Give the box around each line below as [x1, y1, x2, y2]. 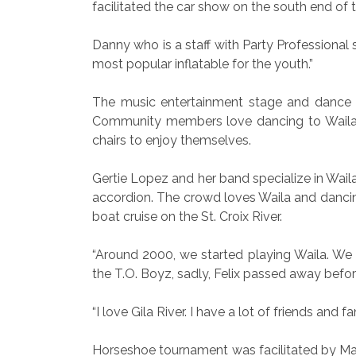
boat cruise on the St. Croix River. [92, 209, 282, 224]
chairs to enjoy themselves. [92, 133, 251, 148]
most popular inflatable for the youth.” [92, 56, 313, 72]
